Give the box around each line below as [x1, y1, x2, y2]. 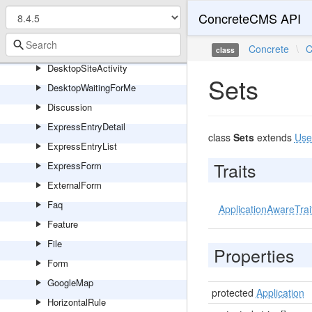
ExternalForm [47, 178, 102, 192]
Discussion [47, 100, 92, 114]
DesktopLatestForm [47, 22, 127, 36]
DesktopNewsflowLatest [47, 42, 144, 55]
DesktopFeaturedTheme [47, 3, 144, 16]
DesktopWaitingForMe [47, 81, 136, 94]
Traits [213, 157, 256, 182]
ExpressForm [47, 159, 102, 172]
